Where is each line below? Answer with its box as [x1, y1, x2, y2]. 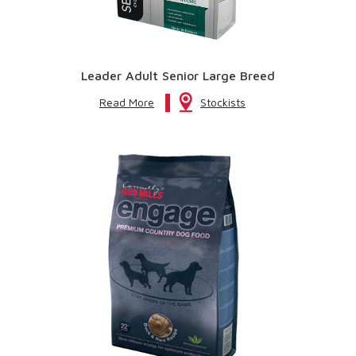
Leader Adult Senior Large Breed [81, 68, 275, 83]
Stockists [200, 95, 246, 109]
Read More [99, 95, 154, 109]
